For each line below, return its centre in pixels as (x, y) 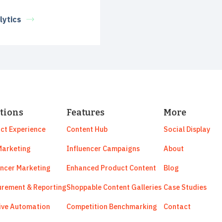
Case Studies (185, 187)
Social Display (187, 129)
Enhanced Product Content (111, 168)
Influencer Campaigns (103, 149)
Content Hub (87, 129)
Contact (177, 207)
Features (85, 113)
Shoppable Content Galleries (114, 187)
